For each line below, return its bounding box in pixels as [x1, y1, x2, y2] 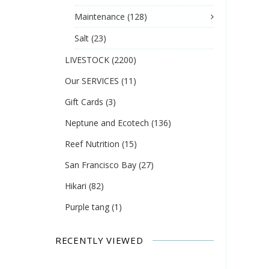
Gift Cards [65, 96, 106, 108]
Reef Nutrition [65, 138, 122, 150]
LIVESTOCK [65, 54, 112, 66]
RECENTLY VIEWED [55, 234, 144, 246]
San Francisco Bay [65, 159, 139, 171]
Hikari [65, 180, 89, 192]
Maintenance [74, 11, 127, 23]
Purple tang [65, 201, 112, 213]
